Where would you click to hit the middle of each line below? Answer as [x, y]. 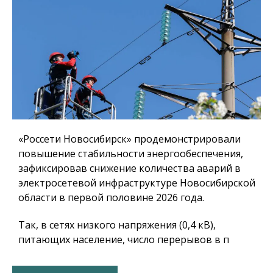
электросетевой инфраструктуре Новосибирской [137, 183]
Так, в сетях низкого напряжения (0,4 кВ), [117, 225]
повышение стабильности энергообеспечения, [131, 154]
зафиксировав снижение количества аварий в [129, 168]
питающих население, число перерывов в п [124, 240]
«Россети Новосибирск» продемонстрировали [129, 139]
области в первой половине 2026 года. [111, 198]
